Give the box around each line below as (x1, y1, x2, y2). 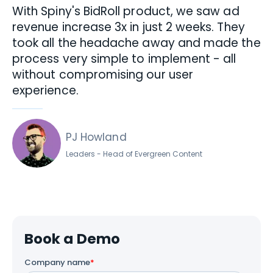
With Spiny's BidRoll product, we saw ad (12, 3, 239, 19)
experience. (12, 82, 79, 99)
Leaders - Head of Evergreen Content (66, 148, 203, 159)
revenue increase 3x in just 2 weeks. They (12, 19, 245, 35)
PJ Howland (66, 129, 127, 144)
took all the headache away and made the (12, 35, 261, 51)
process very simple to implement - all (12, 51, 236, 67)
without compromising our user (12, 66, 193, 83)
